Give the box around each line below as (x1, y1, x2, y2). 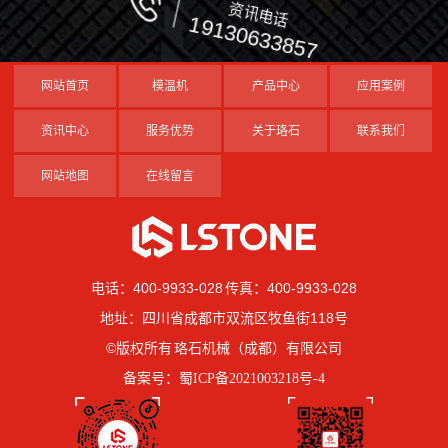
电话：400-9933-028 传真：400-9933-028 (90, 280, 358, 297)
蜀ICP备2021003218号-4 (179, 371, 325, 387)
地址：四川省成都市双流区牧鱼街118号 (100, 310, 348, 327)
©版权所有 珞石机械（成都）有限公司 (105, 340, 343, 357)
